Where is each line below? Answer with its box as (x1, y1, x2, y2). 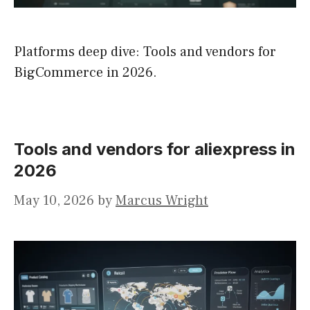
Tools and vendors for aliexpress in (14, 139, 295, 160)
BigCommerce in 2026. (14, 64, 157, 82)
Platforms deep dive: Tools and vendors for (14, 43, 276, 62)
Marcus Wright (116, 192, 208, 210)
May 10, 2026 (14, 192, 94, 210)
